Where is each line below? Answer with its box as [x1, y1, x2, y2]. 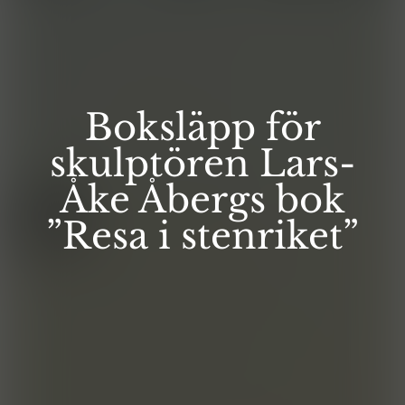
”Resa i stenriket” [46, 212, 359, 259]
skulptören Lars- [49, 140, 356, 186]
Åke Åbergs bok [60, 176, 345, 222]
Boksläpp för [84, 104, 321, 150]
